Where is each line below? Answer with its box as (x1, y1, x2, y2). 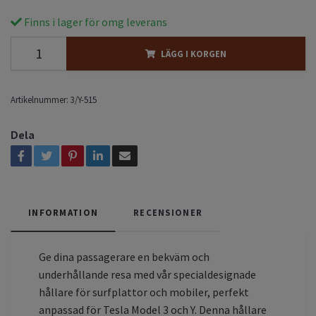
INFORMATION (28, 206, 99, 218)
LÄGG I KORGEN (161, 47, 226, 59)
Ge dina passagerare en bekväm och (39, 249, 209, 264)
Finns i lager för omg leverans (22, 14, 167, 29)
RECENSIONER (133, 206, 203, 218)
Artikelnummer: (11, 93, 68, 105)
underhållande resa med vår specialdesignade (39, 267, 256, 281)
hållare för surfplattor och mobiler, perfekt (39, 284, 249, 299)
